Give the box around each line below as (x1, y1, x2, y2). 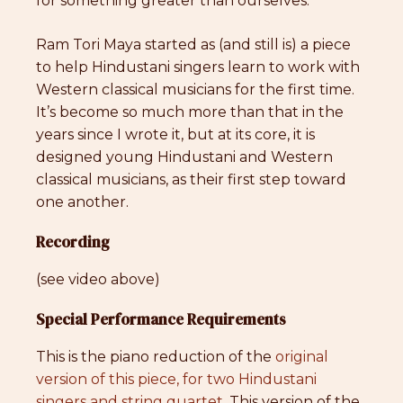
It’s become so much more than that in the (36, 103, 344, 121)
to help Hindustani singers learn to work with (36, 58, 360, 76)
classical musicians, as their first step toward (36, 171, 346, 188)
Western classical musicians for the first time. (36, 81, 354, 98)
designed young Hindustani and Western (36, 148, 333, 166)
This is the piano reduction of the (36, 348, 275, 365)
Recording (36, 231, 110, 253)
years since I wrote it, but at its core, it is (36, 126, 315, 143)
